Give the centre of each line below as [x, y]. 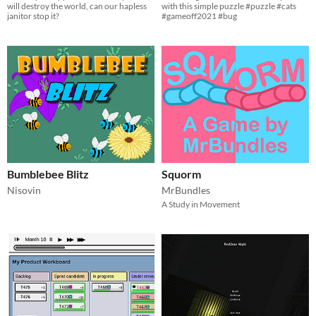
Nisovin [24, 190]
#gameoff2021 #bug [199, 16]
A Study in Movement [201, 204]
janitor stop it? [33, 16]
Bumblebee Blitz [48, 174]
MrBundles [186, 190]
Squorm [181, 174]
